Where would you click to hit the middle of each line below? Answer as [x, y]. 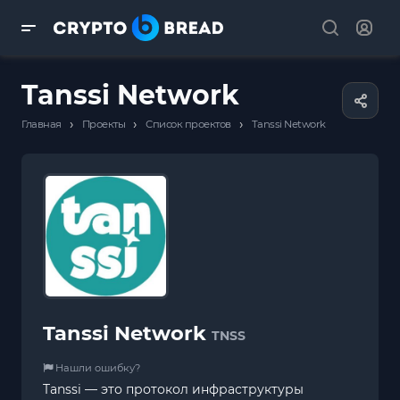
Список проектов [188, 124]
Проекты [103, 124]
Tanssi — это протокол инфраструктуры [173, 389]
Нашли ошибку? [96, 367]
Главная [42, 124]
